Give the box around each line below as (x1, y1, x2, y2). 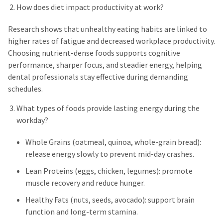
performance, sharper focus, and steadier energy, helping (8, 59, 202, 70)
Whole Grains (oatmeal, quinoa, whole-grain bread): (25, 136, 201, 147)
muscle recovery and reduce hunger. (25, 177, 145, 188)
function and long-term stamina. (25, 206, 138, 217)
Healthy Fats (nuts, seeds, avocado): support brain (25, 194, 195, 205)
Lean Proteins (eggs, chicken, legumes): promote (25, 165, 193, 176)
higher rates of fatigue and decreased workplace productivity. (8, 35, 215, 46)
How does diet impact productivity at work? (16, 1, 164, 12)
